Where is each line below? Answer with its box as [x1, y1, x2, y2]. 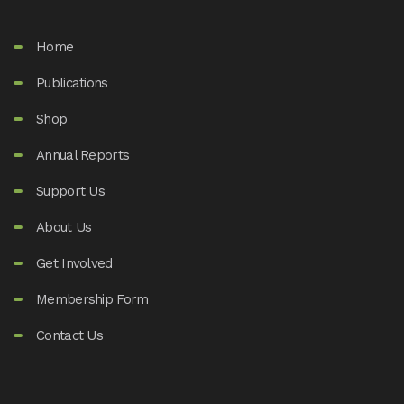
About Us [36, 219, 92, 235]
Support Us [36, 183, 105, 199]
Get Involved [36, 255, 113, 271]
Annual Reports [36, 147, 130, 163]
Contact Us [36, 327, 103, 344]
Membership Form [36, 291, 149, 308]
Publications [36, 75, 108, 91]
